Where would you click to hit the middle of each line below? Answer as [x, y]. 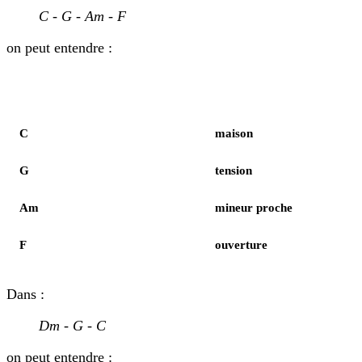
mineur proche [254, 208]
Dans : [25, 295]
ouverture [241, 245]
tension [234, 171]
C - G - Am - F [82, 17]
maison [234, 134]
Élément [40, 97]
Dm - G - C [72, 326]
